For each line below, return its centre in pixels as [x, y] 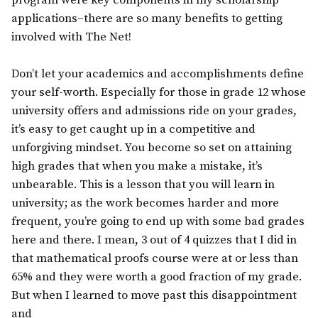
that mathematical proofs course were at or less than [155, 259]
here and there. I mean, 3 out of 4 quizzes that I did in [154, 241]
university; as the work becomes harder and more [145, 204]
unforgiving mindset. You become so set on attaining [152, 148]
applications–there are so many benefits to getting [147, 19]
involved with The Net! [71, 38]
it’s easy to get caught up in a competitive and [133, 130]
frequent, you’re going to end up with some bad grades [158, 222]
